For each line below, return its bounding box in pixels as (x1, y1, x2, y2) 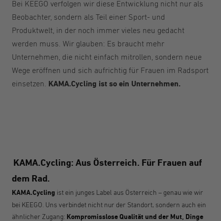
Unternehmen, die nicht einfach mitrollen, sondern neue (12, 52, 202, 62)
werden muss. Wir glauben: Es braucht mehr (12, 38, 164, 48)
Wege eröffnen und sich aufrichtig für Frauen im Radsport (12, 65, 209, 75)
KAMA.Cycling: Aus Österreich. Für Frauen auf (13, 157, 202, 168)
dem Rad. (12, 173, 50, 184)
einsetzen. (12, 78, 48, 88)
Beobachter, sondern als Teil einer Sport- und (12, 12, 165, 22)
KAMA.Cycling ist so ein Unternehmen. (48, 78, 181, 88)
